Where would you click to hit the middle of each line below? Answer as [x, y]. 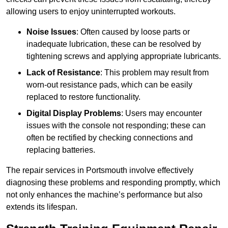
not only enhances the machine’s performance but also [104, 195]
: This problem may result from [154, 73]
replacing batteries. [61, 150]
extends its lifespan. [42, 207]
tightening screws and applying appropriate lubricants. [124, 56]
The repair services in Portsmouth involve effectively [100, 170]
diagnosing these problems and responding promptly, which [113, 183]
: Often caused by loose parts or [133, 32]
